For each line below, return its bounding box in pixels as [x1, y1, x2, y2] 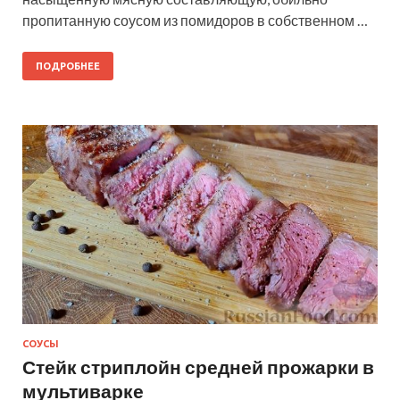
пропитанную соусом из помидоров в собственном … [22, 11, 368, 29]
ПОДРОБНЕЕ [36, 60, 100, 71]
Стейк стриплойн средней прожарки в [22, 355, 374, 379]
